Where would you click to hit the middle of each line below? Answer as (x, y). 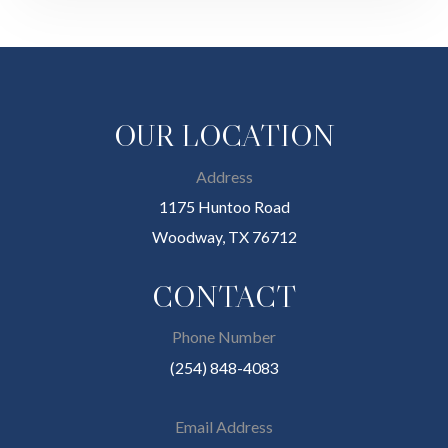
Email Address (224, 426)
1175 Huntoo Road (224, 206)
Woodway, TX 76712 (224, 236)
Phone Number (224, 336)
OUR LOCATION (224, 135)
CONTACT (224, 296)
